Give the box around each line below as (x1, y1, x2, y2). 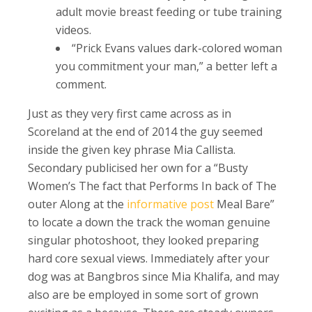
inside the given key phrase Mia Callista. (28, 141, 235, 157)
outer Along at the (28, 196, 127, 212)
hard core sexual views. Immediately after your (28, 250, 270, 266)
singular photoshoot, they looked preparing (28, 232, 259, 248)
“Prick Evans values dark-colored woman (72, 40, 282, 56)
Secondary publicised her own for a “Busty (28, 159, 248, 175)
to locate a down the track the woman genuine (28, 214, 270, 230)
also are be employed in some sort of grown (28, 286, 258, 302)
